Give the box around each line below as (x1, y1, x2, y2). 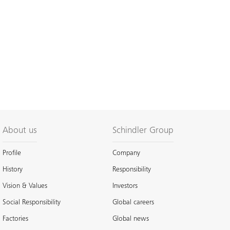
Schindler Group (112, 126, 174, 136)
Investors (112, 182, 138, 190)
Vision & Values (3, 182, 48, 190)
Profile (3, 149, 22, 157)
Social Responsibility (3, 199, 61, 206)
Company (112, 149, 140, 157)
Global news (112, 215, 149, 223)
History (3, 166, 23, 174)
